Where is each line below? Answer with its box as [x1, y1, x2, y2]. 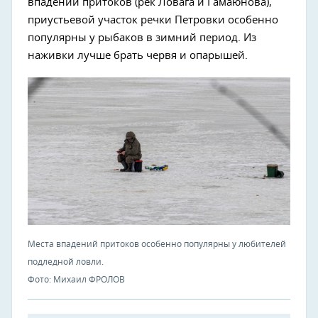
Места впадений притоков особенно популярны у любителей [28, 240, 286, 249]
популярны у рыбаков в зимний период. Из [28, 33, 256, 44]
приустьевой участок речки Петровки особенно [28, 15, 278, 26]
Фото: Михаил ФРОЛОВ [28, 275, 125, 285]
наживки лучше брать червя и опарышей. [28, 50, 248, 62]
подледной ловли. [28, 258, 104, 267]
